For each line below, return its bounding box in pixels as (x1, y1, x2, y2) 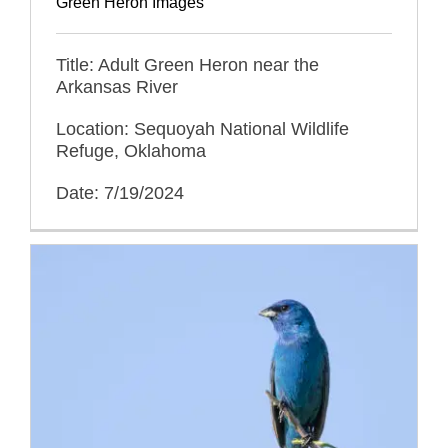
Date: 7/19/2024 (56, 182, 184, 203)
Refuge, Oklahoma (56, 140, 206, 161)
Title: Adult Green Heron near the (56, 54, 319, 75)
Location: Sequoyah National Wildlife (56, 118, 349, 139)
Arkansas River (56, 76, 178, 97)
